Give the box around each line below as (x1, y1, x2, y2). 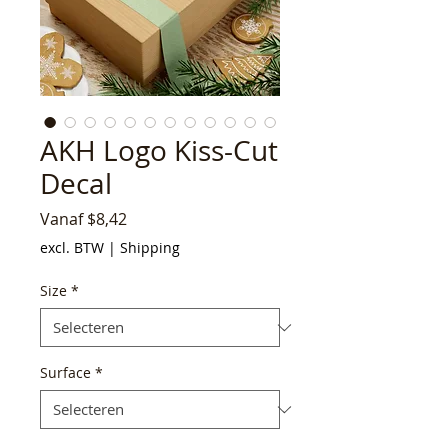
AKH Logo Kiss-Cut (40, 132, 278, 170)
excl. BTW (40, 238, 104, 258)
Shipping (120, 238, 180, 258)
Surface (40, 363, 91, 383)
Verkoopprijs (126, 207, 223, 230)
